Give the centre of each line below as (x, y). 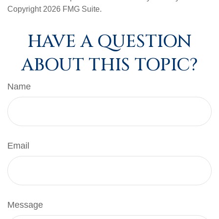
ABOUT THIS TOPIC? (109, 65)
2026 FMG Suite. (72, 9)
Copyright (25, 9)
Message (25, 205)
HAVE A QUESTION (109, 42)
